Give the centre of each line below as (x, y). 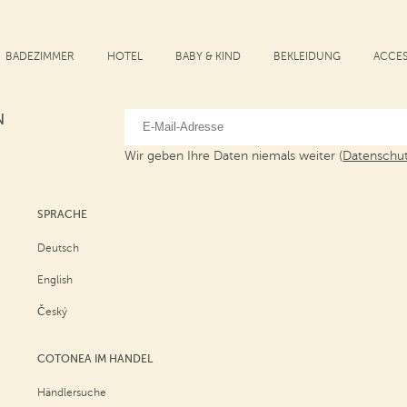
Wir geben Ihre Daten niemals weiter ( (234, 156)
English (55, 280)
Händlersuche (71, 392)
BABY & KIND (208, 56)
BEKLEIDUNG (307, 56)
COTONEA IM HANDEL (94, 359)
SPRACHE (62, 214)
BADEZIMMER (40, 56)
